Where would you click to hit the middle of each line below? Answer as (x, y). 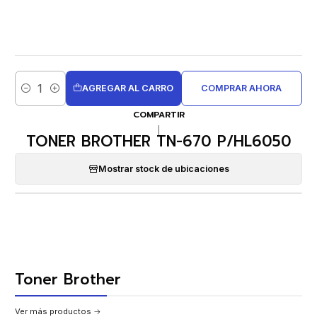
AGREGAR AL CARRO (128, 88)
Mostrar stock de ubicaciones (163, 168)
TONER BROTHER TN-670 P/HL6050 (158, 141)
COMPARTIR (158, 115)
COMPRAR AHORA (242, 88)
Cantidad (34, 95)
